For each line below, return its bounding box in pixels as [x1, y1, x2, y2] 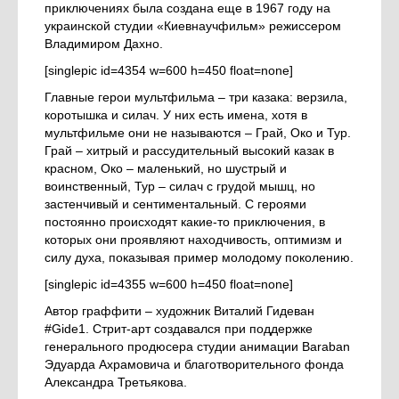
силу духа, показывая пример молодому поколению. [45, 250, 354, 265]
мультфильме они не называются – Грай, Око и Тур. [45, 126, 351, 141]
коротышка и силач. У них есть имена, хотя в [45, 108, 307, 123]
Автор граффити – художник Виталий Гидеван [45, 304, 314, 319]
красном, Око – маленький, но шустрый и [45, 161, 287, 176]
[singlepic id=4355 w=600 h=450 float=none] [45, 277, 293, 292]
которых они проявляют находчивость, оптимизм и [45, 232, 342, 248]
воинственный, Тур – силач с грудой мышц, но [45, 179, 315, 194]
